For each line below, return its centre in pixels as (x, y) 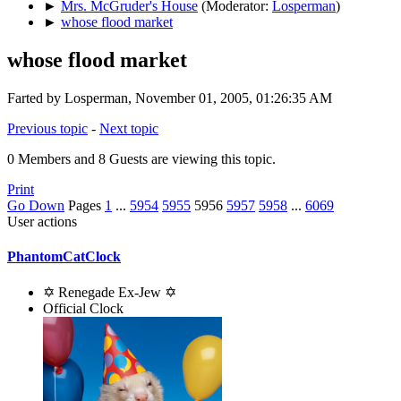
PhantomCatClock (64, 256)
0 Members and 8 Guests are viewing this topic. (141, 158)
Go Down (36, 205)
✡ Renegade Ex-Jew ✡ (110, 293)
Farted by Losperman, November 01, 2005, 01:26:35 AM (170, 98)
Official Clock (83, 309)
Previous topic (47, 128)
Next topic (129, 128)
